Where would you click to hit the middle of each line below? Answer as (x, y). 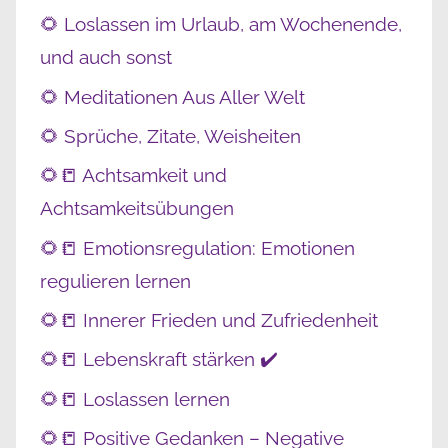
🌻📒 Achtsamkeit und (133, 175)
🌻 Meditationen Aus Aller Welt (172, 96)
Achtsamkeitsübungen (137, 208)
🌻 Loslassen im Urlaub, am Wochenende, (221, 24)
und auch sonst (106, 57)
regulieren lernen (115, 280)
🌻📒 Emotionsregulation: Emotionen (197, 247)
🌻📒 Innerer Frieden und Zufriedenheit (209, 320)
